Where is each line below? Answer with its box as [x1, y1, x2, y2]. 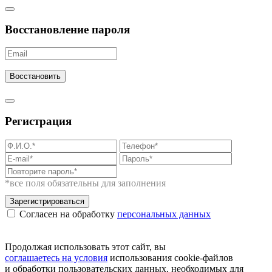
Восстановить [10, 72, 61, 81]
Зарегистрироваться [10, 196, 84, 206]
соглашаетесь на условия [5, 252, 107, 263]
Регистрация [5, 115, 72, 128]
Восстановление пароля [5, 22, 130, 36]
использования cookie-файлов [107, 252, 233, 263]
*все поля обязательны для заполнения [5, 177, 166, 188]
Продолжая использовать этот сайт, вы [5, 241, 166, 252]
